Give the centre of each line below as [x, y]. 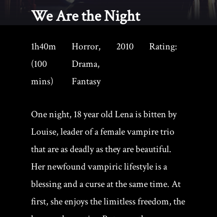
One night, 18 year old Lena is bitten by [104, 114]
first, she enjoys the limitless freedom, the [108, 201]
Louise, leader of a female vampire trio [103, 132]
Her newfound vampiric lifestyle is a [99, 167]
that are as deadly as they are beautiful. [101, 149]
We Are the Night [85, 16]
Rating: [163, 46]
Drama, [86, 64]
